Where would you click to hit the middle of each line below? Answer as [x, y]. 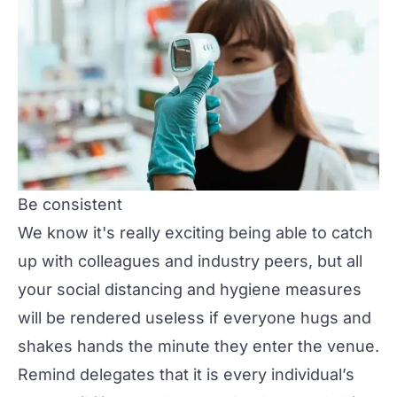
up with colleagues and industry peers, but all [190, 261]
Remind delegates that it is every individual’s [186, 374]
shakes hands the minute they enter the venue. [198, 346]
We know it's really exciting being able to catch [195, 232]
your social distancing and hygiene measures [190, 289]
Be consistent [70, 204]
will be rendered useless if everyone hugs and [195, 317]
